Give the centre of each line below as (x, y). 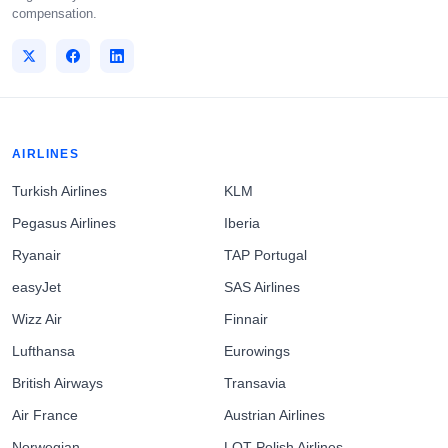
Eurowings (257, 351)
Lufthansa (43, 351)
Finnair (246, 319)
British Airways (57, 383)
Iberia (242, 223)
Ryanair (36, 255)
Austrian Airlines (274, 415)
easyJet (36, 287)
